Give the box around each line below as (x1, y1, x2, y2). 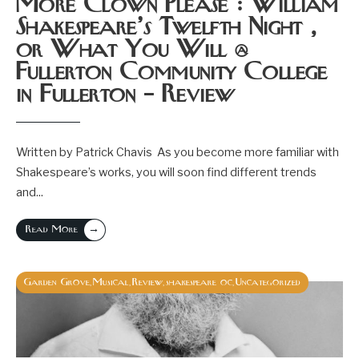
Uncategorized (236, 276, 301, 289)
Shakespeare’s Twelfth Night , (16, 11, 317, 45)
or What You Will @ (16, 34, 248, 67)
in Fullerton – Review (16, 79, 235, 112)
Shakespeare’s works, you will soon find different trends (16, 165, 317, 179)
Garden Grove (24, 276, 90, 289)
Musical (93, 276, 129, 289)
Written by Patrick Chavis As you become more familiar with (16, 145, 339, 159)
